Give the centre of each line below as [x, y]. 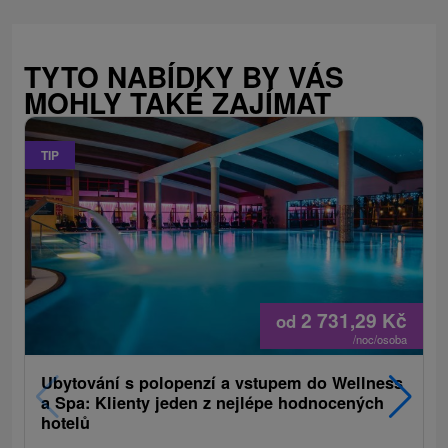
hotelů [65, 422]
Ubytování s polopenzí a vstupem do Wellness [222, 382]
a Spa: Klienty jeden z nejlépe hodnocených [212, 402]
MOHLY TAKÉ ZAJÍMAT [177, 102]
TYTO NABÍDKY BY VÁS [184, 76]
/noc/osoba [380, 338]
